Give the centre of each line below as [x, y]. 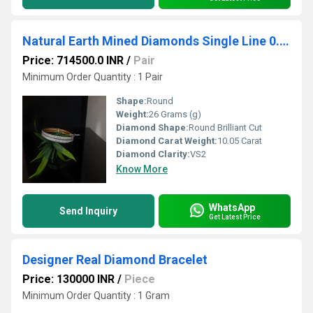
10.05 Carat [240, 141]
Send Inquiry [88, 211]
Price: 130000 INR [68, 279]
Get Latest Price [235, 217]
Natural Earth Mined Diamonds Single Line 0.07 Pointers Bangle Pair [284, 41]
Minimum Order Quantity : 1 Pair [93, 77]
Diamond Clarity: [153, 154]
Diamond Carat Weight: [167, 141]
